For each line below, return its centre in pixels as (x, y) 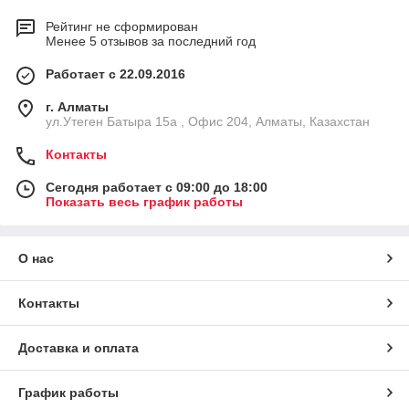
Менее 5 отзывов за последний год (151, 42)
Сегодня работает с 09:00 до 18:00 (157, 188)
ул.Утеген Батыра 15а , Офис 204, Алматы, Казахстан (208, 122)
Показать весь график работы (144, 202)
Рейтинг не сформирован (122, 27)
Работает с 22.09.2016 (115, 74)
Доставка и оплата (79, 348)
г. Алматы (77, 107)
